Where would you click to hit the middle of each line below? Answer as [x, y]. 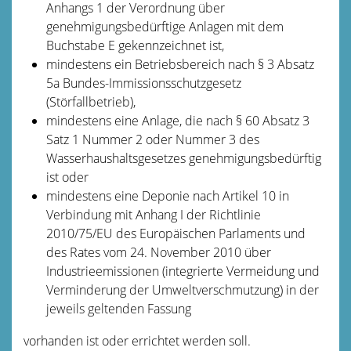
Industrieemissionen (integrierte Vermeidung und [183, 271]
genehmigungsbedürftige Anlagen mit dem [165, 26]
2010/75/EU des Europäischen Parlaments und [175, 233]
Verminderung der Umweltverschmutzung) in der [182, 289]
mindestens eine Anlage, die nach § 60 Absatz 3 [177, 120]
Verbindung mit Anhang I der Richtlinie [153, 214]
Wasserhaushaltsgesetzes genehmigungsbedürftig [183, 158]
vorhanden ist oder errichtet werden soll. [137, 340]
